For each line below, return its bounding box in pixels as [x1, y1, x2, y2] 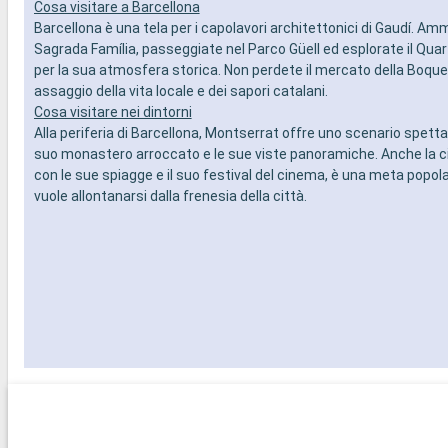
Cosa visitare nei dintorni [33, 103, 192, 120]
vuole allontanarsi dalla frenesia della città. [33, 187, 307, 204]
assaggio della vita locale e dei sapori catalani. [33, 82, 328, 99]
